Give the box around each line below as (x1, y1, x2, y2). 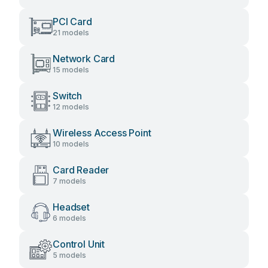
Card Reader (53, 164, 109, 176)
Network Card (53, 53, 115, 65)
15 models (53, 65, 89, 74)
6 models (53, 214, 86, 223)
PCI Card (53, 16, 92, 28)
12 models (53, 102, 89, 111)
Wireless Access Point (53, 127, 151, 139)
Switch (53, 90, 83, 102)
